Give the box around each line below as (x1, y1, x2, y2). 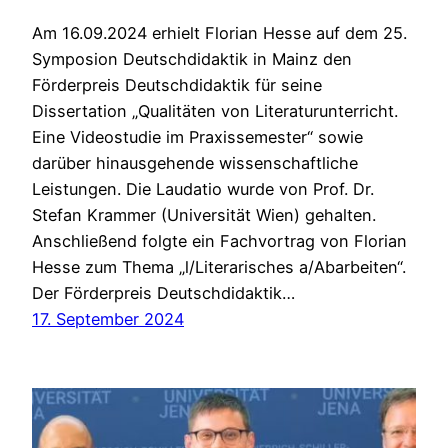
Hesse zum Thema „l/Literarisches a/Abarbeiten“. (32, 257, 406, 278)
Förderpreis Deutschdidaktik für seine (32, 75, 322, 96)
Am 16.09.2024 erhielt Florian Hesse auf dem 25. (32, 23, 407, 44)
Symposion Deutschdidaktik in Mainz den (32, 49, 352, 70)
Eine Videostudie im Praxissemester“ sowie (32, 127, 363, 148)
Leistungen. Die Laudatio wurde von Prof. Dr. (32, 179, 374, 200)
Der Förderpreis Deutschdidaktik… (32, 283, 295, 304)
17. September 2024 (32, 309, 184, 330)
